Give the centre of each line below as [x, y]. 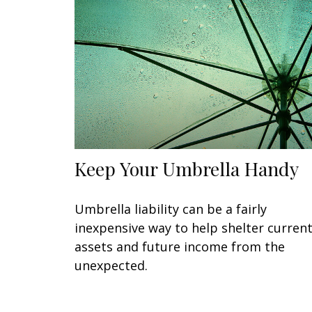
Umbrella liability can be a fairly [171, 209]
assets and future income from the [180, 247]
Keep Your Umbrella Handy [187, 169]
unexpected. [111, 266]
